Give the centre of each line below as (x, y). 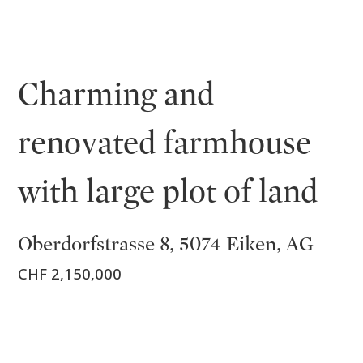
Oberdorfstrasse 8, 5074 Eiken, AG (166, 243)
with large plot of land (168, 191)
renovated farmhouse (165, 143)
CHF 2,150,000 (70, 273)
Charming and (116, 94)
